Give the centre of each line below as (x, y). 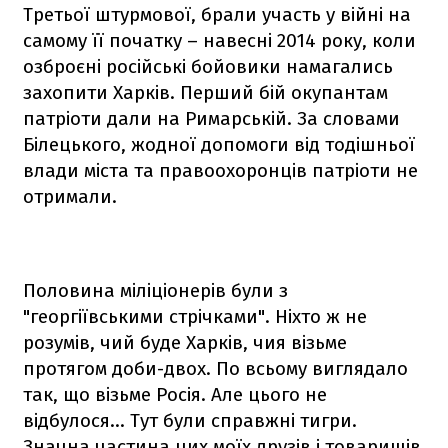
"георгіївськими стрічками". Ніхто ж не (195, 316)
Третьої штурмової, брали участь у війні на (217, 14)
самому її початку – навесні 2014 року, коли (219, 40)
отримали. (70, 196)
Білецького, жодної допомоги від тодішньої (219, 144)
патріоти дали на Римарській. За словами (211, 118)
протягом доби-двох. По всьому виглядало (215, 368)
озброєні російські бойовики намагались (208, 66)
